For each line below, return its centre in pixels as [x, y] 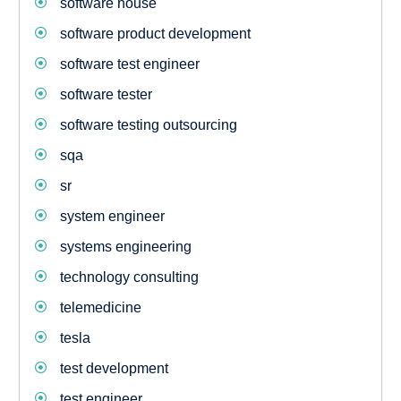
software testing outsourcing [148, 125]
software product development [155, 34]
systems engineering [125, 247]
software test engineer [129, 64]
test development [114, 368]
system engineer [112, 216]
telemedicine [100, 307]
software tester [106, 94]
